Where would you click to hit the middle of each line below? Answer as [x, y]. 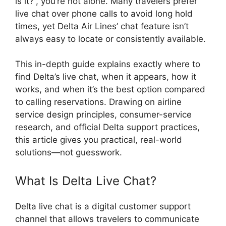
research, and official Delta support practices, [107, 127]
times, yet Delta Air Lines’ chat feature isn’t [102, 26]
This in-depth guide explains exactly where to [108, 64]
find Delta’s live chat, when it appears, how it [106, 77]
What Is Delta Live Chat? [86, 181]
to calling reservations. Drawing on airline [98, 102]
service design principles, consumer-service [103, 115]
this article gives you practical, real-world [99, 140]
